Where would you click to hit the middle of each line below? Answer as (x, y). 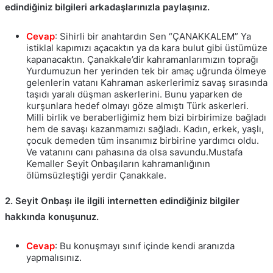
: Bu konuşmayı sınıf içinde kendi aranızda (145, 246)
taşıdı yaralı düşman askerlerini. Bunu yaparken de (134, 94)
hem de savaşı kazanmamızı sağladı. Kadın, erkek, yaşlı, (145, 129)
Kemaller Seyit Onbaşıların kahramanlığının (118, 163)
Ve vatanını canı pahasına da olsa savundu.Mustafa (134, 152)
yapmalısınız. (54, 257)
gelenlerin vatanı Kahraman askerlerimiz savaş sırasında (147, 82)
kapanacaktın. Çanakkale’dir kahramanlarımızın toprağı (142, 59)
